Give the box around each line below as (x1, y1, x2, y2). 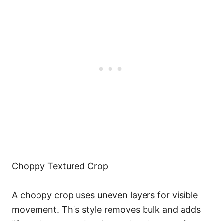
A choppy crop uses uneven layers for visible (12, 189, 198, 200)
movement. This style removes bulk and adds (12, 204, 201, 215)
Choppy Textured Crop (12, 160, 108, 171)
